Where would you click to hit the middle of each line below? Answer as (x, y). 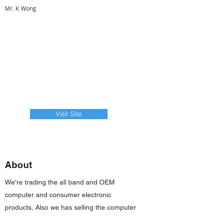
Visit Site (69, 114)
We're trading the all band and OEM (60, 182)
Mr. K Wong (21, 8)
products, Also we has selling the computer (70, 207)
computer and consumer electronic (58, 195)
